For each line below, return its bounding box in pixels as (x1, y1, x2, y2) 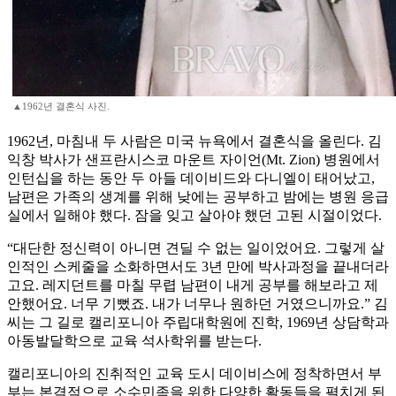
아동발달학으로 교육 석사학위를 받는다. (7, 333, 262, 349)
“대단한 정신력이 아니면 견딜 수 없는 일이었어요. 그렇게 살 (7, 240, 385, 256)
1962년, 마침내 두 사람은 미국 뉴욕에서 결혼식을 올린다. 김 (7, 133, 382, 149)
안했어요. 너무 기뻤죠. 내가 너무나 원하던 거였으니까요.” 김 (7, 296, 388, 312)
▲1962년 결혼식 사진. (12, 101, 110, 112)
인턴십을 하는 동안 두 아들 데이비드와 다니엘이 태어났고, (7, 171, 375, 187)
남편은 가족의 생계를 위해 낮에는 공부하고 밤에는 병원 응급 (7, 189, 389, 205)
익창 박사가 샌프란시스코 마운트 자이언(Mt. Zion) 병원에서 (7, 152, 380, 168)
